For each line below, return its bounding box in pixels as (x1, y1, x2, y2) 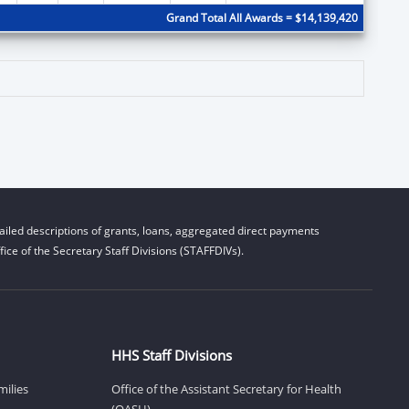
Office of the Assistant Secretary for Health (111, 380, 341, 397)
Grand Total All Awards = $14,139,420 (165, 9, 358, 26)
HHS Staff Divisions (111, 345, 232, 364)
